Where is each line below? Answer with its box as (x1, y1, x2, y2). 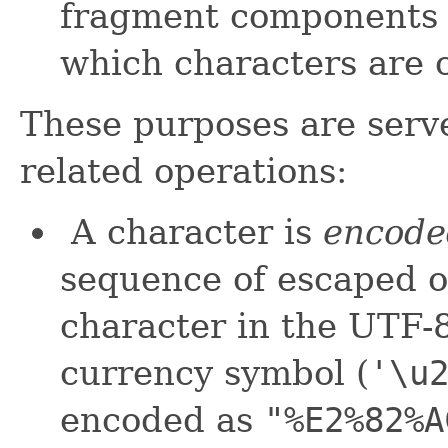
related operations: (20, 151, 347, 192)
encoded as (60, 400, 264, 441)
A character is (60, 212, 323, 253)
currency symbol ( (60, 353, 369, 394)
